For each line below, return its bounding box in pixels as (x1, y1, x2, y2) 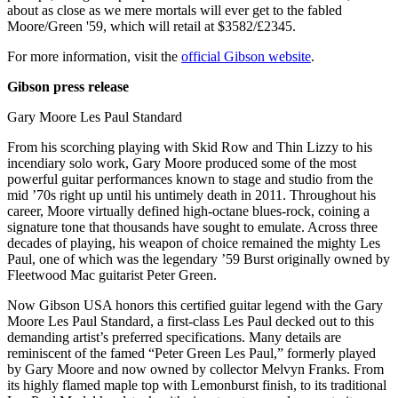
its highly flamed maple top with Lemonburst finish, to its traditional (7, 377, 386, 393)
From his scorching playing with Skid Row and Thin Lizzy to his (7, 139, 372, 155)
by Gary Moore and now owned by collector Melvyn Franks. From (7, 361, 384, 377)
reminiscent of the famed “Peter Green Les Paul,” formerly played (7, 345, 376, 361)
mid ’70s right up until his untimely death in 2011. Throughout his (7, 187, 376, 203)
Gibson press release (7, 78, 129, 94)
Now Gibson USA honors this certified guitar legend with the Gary (7, 297, 383, 313)
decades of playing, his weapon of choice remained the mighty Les (7, 235, 380, 251)
